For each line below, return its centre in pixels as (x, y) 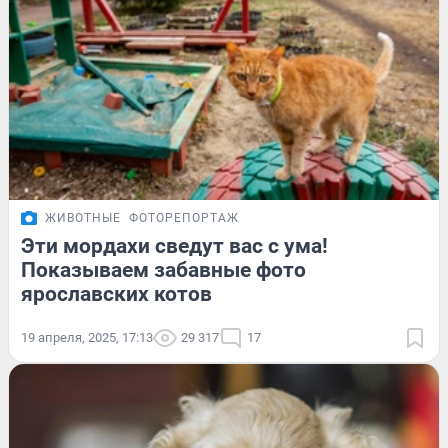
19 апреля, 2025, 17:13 (87, 338)
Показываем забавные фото (163, 270)
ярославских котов (116, 294)
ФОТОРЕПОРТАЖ (184, 218)
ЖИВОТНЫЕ (83, 218)
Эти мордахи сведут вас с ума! (174, 246)
